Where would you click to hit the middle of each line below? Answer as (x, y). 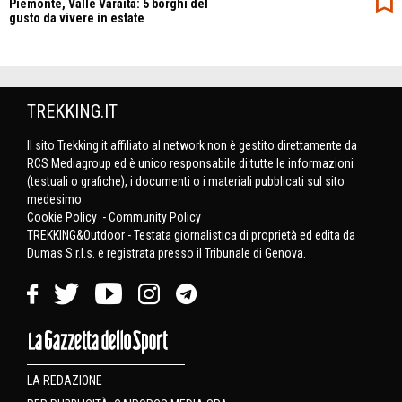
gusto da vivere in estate (77, 17)
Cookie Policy (63, 217)
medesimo (54, 199)
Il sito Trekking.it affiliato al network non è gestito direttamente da (192, 145)
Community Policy (155, 217)
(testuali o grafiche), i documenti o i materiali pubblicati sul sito (186, 181)
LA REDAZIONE (65, 380)
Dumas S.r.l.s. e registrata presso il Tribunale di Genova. (166, 253)
